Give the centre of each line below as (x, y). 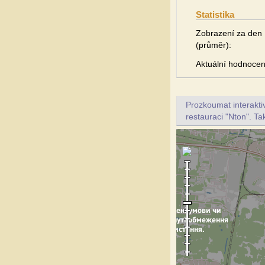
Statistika (215, 14)
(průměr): (214, 45)
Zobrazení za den (229, 33)
